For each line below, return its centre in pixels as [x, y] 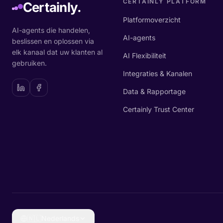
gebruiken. [29, 63]
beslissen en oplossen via [53, 41]
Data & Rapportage [154, 91]
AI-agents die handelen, [51, 30]
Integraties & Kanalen [157, 73]
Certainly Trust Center [158, 109]
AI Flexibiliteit [144, 56]
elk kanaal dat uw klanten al [57, 52]
